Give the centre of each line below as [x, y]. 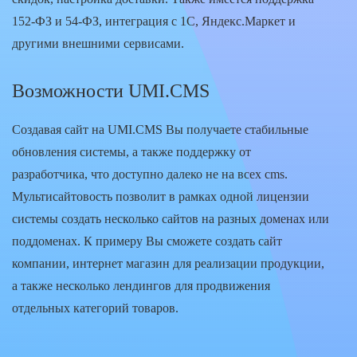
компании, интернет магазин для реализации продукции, [168, 263]
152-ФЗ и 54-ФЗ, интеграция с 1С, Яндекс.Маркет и [154, 21]
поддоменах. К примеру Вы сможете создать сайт [147, 241]
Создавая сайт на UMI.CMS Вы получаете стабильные [160, 129]
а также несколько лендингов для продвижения [141, 285]
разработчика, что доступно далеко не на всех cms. [150, 174]
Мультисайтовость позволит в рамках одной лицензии [161, 196]
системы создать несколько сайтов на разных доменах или [171, 218]
